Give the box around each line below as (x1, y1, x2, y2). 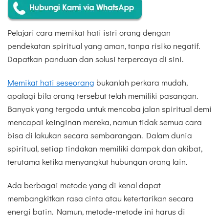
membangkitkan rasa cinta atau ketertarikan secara (7, 193, 194, 204)
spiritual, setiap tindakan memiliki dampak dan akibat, (7, 142, 202, 154)
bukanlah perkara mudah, (94, 76, 188, 88)
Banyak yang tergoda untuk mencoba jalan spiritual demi (7, 103, 212, 114)
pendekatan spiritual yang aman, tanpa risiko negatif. (7, 40, 200, 51)
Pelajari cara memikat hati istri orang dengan (7, 26, 171, 38)
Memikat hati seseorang (7, 76, 94, 88)
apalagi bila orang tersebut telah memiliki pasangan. (7, 89, 198, 101)
